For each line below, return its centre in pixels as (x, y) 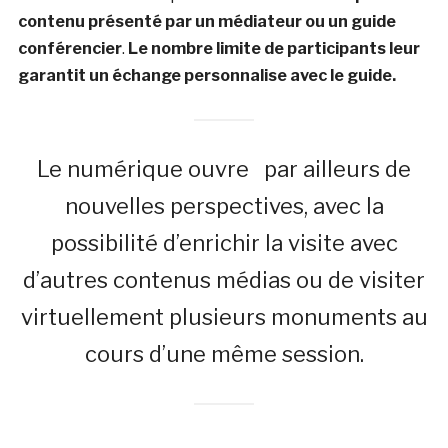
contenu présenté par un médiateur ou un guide (206, 21)
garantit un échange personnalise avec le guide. (206, 75)
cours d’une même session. (224, 353)
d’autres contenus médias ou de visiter (224, 279)
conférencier (69, 48)
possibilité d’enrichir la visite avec (224, 242)
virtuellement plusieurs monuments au (224, 316)
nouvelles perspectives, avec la (224, 205)
